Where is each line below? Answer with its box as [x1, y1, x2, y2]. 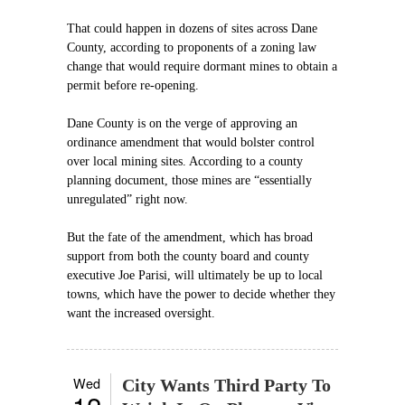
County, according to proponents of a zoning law [67, 41, 316, 54]
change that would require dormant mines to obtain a [67, 60, 337, 73]
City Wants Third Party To [122, 375, 331, 395]
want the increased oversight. [67, 306, 215, 320]
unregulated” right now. [67, 193, 188, 206]
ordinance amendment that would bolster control [67, 136, 315, 149]
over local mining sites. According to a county [67, 155, 303, 168]
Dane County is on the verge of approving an [67, 117, 297, 130]
